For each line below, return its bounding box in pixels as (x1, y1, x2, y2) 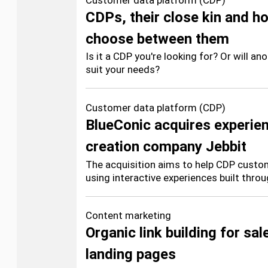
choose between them (86, 31, 229, 47)
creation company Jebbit (86, 138, 246, 155)
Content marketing (86, 209, 171, 221)
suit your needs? (86, 63, 160, 75)
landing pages (86, 246, 176, 263)
